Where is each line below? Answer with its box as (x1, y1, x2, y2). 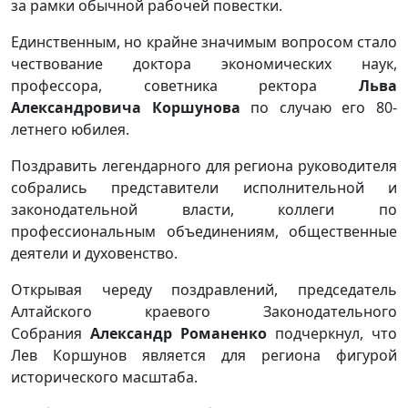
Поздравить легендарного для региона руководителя (11, 156, 397, 176)
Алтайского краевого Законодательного (11, 301, 397, 321)
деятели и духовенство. (11, 243, 178, 263)
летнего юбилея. (11, 119, 129, 139)
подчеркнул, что (267, 323, 397, 343)
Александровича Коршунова (11, 97, 240, 117)
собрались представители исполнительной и (11, 178, 397, 198)
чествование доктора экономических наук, (11, 54, 397, 74)
